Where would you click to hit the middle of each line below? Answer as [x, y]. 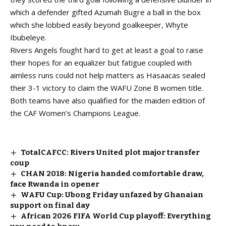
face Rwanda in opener [55, 184]
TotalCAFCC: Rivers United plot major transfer [110, 152]
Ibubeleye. [28, 37]
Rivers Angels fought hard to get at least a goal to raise [107, 50]
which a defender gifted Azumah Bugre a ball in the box [105, 12]
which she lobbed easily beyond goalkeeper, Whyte [99, 24]
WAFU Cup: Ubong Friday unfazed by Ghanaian [112, 194]
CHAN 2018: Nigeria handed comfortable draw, [112, 173]
